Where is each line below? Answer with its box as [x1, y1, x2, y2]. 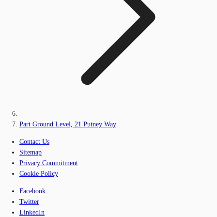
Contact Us [19, 138, 49, 145]
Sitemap [19, 148, 42, 156]
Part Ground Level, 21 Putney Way [19, 120, 116, 128]
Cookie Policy [19, 170, 58, 177]
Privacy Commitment [19, 159, 78, 167]
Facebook [19, 187, 46, 195]
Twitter [19, 198, 39, 205]
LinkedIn [19, 208, 45, 216]
